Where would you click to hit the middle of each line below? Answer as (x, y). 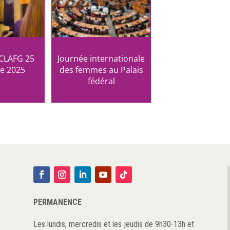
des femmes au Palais (101, 70)
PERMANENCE (57, 202)
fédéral (101, 81)
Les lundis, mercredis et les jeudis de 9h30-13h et (113, 224)
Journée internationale (101, 58)
